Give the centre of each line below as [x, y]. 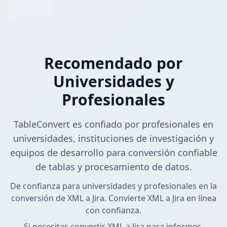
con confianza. [113, 211]
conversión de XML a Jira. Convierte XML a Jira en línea [113, 198]
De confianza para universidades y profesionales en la [113, 186]
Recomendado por [113, 63]
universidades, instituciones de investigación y [113, 139]
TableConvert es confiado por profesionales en [113, 124]
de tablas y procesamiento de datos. [113, 167]
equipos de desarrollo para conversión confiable [113, 153]
